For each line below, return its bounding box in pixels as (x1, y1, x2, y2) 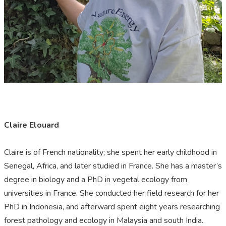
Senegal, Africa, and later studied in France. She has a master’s (4, 160, 222, 172)
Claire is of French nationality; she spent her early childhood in (4, 147, 217, 158)
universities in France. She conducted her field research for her (4, 188, 219, 199)
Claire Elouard (4, 120, 59, 131)
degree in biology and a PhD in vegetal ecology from (4, 174, 187, 186)
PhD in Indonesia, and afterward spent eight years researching (4, 201, 220, 213)
